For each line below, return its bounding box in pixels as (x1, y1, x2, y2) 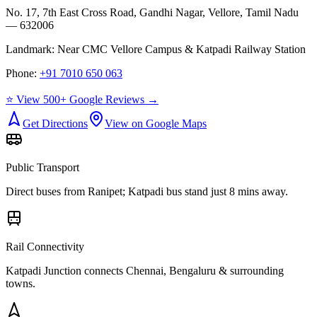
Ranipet (88, 185, 122, 197)
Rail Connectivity (6, 240, 84, 253)
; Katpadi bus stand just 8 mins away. (122, 185, 288, 197)
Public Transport (6, 161, 79, 173)
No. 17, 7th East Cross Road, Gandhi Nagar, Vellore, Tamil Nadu (6, 6, 299, 18)
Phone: (6, 67, 40, 79)
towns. (6, 277, 35, 289)
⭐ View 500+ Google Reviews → (6, 93, 158, 105)
